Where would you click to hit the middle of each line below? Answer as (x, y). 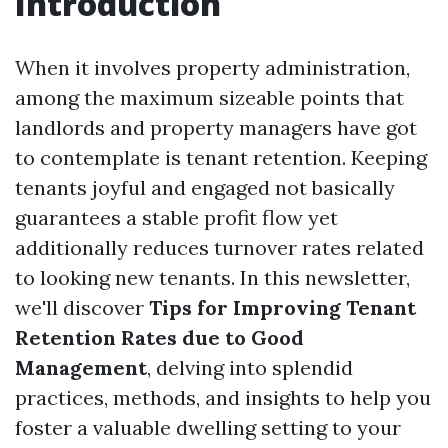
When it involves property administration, (212, 67)
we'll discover (82, 307)
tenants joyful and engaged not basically (205, 187)
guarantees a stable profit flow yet (176, 217)
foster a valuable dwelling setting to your (208, 427)
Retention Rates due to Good (159, 337)
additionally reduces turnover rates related (219, 247)
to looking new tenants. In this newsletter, (212, 277)
